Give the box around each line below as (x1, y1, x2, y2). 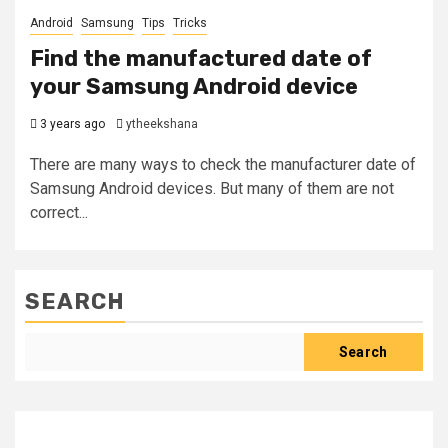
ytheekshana (126, 117, 198, 131)
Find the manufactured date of (30, 45, 372, 72)
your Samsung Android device (30, 73, 358, 100)
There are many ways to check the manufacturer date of (30, 155, 416, 174)
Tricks (173, 16, 207, 30)
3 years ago (37, 117, 105, 131)
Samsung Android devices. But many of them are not (30, 179, 394, 198)
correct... (30, 203, 88, 222)
